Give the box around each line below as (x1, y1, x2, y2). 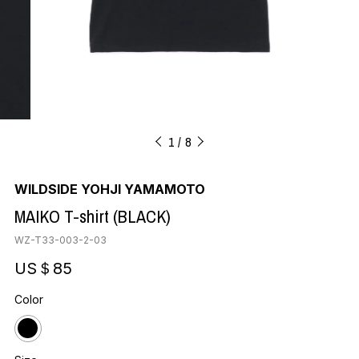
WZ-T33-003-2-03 (14, 233, 107, 246)
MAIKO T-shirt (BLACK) (14, 204, 171, 228)
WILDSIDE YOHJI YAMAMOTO (14, 180, 205, 197)
